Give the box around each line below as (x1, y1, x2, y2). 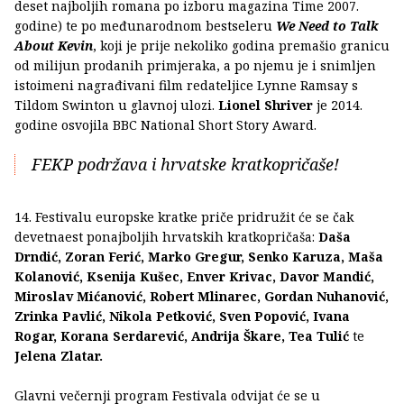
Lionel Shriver (218, 96, 313, 115)
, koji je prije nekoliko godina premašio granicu (93, 37, 390, 55)
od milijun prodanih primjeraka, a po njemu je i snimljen (14, 57, 376, 75)
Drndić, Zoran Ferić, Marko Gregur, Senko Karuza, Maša (14, 248, 383, 266)
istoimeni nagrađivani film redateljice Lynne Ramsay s (14, 77, 358, 95)
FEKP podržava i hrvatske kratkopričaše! (32, 153, 339, 176)
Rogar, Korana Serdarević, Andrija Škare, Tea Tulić (14, 327, 353, 345)
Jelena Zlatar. (14, 347, 103, 365)
